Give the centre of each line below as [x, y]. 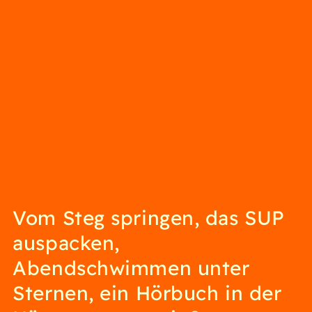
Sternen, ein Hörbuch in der [147, 292]
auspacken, [66, 242]
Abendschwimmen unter [131, 267]
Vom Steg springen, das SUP [149, 217]
